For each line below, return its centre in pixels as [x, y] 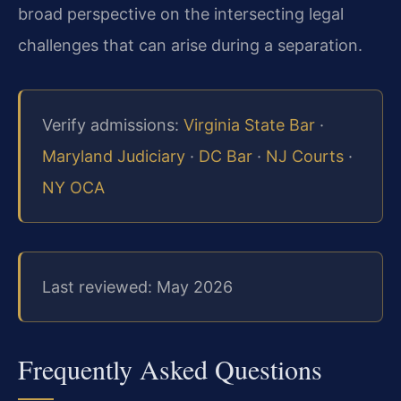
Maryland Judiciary [114, 156]
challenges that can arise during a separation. [190, 45]
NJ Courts [305, 156]
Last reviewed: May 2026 [137, 286]
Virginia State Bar [249, 124]
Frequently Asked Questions [170, 369]
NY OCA [73, 187]
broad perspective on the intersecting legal [181, 13]
